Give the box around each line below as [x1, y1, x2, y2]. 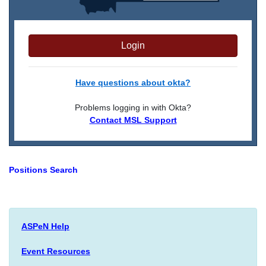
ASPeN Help [21, 221, 69, 231]
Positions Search [9, 164, 78, 175]
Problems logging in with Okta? [75, 102, 191, 112]
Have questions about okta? [75, 77, 191, 87]
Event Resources [21, 246, 90, 256]
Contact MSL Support [89, 115, 177, 125]
